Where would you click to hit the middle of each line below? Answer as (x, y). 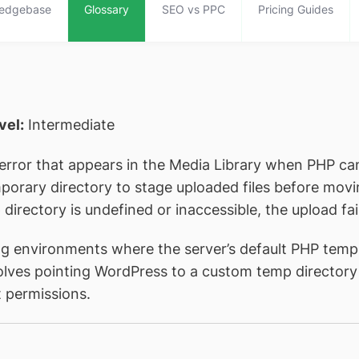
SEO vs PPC (193, 9)
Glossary (106, 9)
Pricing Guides (295, 9)
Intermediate (69, 125)
